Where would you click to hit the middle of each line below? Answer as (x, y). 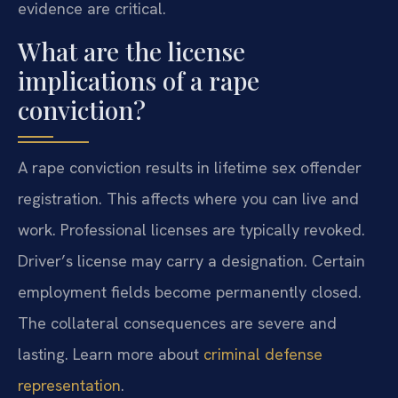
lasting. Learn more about (111, 354)
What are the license (131, 52)
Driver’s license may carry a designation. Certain (191, 261)
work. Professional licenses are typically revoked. (191, 230)
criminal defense (263, 354)
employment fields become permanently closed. (190, 292)
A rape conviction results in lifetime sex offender (190, 168)
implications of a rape (139, 81)
